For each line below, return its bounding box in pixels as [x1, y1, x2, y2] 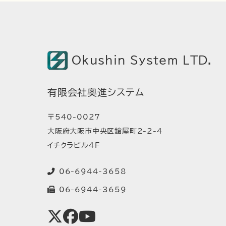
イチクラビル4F [47, 141, 100, 149]
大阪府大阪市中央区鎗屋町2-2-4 [47, 127, 163, 135]
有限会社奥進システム [47, 88, 145, 97]
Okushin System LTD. [72, 54, 212, 66]
